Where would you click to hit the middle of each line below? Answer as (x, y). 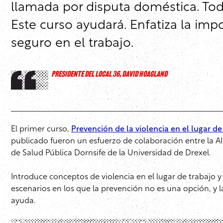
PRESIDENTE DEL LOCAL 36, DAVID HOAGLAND (109, 75)
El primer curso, (41, 130)
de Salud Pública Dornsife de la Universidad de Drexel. (111, 154)
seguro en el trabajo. (72, 44)
